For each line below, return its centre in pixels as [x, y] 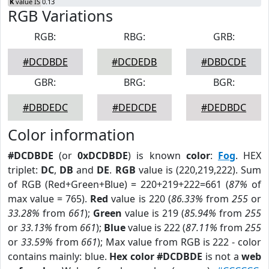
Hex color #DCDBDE [156, 256]
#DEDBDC [224, 107]
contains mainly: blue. [59, 256]
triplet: [25, 170]
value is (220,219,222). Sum [198, 170]
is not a [222, 256]
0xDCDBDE [103, 156]
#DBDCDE [224, 62]
